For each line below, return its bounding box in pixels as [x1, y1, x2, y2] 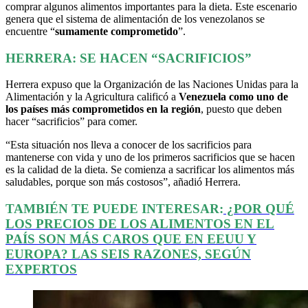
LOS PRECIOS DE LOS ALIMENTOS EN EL [5, 216, 274, 231]
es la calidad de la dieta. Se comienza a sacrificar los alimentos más [5, 164, 294, 176]
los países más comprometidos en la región [5, 103, 201, 115]
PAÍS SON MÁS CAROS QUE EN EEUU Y [5, 231, 256, 246]
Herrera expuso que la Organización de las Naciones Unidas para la [5, 78, 298, 91]
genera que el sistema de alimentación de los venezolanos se [5, 12, 265, 25]
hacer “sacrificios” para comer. [5, 115, 137, 128]
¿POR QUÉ [223, 201, 294, 216]
